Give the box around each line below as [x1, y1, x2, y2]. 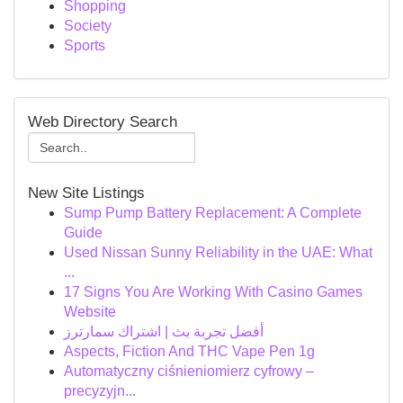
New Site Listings [28, 184, 145, 201]
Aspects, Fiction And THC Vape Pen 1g [64, 344, 315, 359]
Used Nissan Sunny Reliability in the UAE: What [64, 245, 372, 260]
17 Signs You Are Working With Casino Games [64, 284, 363, 300]
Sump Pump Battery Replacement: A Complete [64, 205, 362, 220]
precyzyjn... [64, 383, 136, 399]
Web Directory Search [28, 113, 177, 130]
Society [64, 18, 112, 33]
